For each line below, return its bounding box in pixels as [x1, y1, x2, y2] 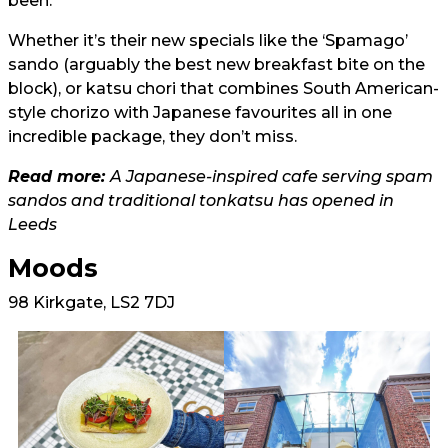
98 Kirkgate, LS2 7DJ [8, 292, 175, 312]
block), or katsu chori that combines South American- [8, 78, 439, 98]
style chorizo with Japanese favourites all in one [8, 102, 392, 122]
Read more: [8, 166, 110, 186]
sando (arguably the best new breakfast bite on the [8, 54, 425, 74]
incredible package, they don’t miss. [8, 126, 297, 146]
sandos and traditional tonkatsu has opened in [8, 190, 394, 210]
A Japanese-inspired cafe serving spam [110, 166, 433, 186]
